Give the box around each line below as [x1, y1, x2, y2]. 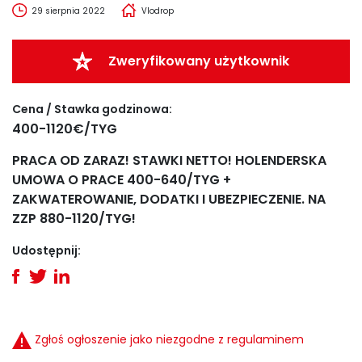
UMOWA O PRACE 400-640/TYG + [12, 170, 231, 189]
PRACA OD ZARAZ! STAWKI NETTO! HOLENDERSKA [12, 151, 326, 170]
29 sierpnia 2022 [31, 5, 105, 17]
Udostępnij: [12, 242, 81, 259]
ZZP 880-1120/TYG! [12, 209, 136, 228]
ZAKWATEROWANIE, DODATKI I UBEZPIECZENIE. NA [12, 190, 326, 208]
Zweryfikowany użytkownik [108, 52, 289, 70]
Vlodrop [141, 5, 174, 17]
